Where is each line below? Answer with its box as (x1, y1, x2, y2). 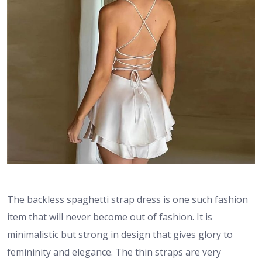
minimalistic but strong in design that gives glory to (7, 228, 233, 242)
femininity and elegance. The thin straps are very (7, 246, 221, 259)
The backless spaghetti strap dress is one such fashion (7, 193, 248, 206)
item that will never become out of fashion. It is (7, 211, 212, 224)
